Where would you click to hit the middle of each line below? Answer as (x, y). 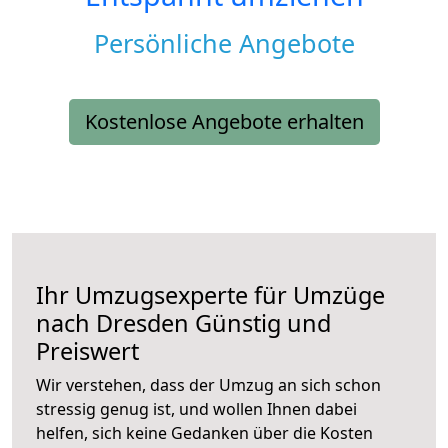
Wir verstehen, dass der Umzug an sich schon (208, 385)
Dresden (142, 323)
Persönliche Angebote (224, 43)
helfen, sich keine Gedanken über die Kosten (204, 433)
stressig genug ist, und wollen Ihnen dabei (196, 409)
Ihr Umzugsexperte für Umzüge (210, 295)
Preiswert (87, 351)
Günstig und (260, 323)
